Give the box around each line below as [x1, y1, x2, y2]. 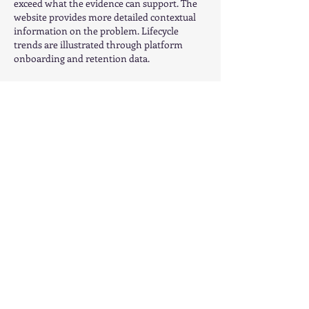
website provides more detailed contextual [14, 10, 198, 24]
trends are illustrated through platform [14, 38, 185, 52]
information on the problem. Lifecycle [14, 24, 181, 38]
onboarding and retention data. [14, 52, 150, 66]
